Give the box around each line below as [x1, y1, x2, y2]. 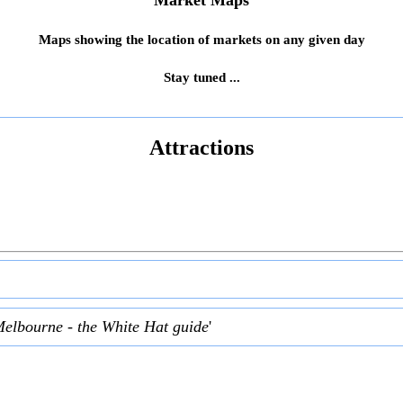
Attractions [149, 135, 254, 159]
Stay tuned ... [163, 69, 240, 85]
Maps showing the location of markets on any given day [38, 32, 365, 48]
